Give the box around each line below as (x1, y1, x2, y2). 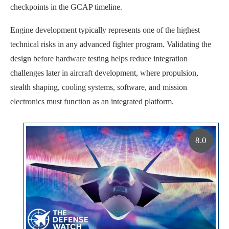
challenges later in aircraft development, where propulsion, (10, 68, 198, 77)
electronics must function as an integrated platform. (10, 97, 174, 106)
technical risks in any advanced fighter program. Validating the (10, 39, 211, 49)
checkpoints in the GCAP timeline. (10, 2, 122, 11)
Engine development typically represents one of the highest (10, 25, 200, 34)
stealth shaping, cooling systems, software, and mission (10, 82, 187, 91)
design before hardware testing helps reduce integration (10, 54, 188, 63)
